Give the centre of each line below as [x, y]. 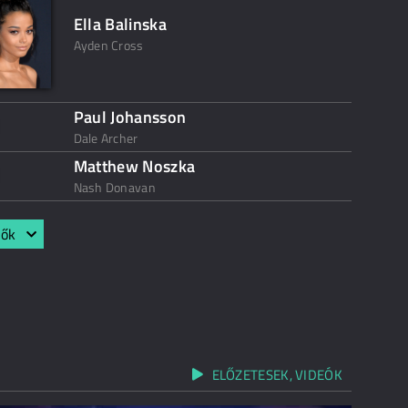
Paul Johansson [130, 117]
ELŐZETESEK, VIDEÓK [277, 375]
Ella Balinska [120, 24]
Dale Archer [106, 138]
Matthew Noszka [134, 166]
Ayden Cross [108, 45]
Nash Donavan [114, 187]
